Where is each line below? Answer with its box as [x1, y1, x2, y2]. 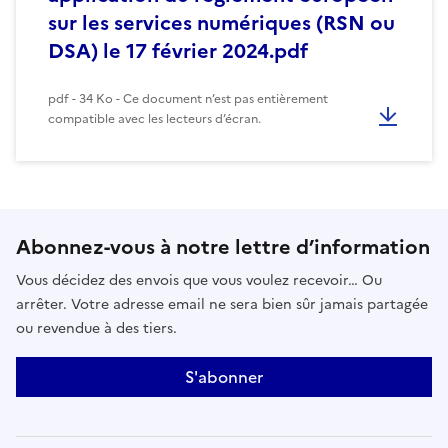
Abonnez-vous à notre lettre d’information [16, 231, 430, 262]
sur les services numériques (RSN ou [48, 7, 395, 38]
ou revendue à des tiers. [16, 317, 177, 339]
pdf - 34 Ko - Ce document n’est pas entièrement [48, 89, 328, 108]
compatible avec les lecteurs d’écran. [48, 109, 261, 128]
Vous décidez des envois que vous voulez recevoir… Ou [16, 269, 382, 291]
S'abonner [185, 364, 263, 389]
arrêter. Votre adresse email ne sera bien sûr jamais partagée [16, 293, 428, 315]
